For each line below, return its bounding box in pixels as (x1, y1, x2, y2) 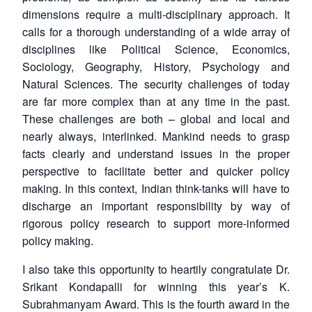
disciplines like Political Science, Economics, (22, 40, 290, 57)
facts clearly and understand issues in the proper (22, 145, 290, 162)
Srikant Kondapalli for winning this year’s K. (22, 278, 290, 295)
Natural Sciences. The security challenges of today (22, 75, 290, 92)
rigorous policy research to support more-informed (22, 214, 290, 231)
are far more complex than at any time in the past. (22, 93, 290, 109)
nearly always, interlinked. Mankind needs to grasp (22, 127, 290, 144)
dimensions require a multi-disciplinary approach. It (22, 6, 290, 22)
